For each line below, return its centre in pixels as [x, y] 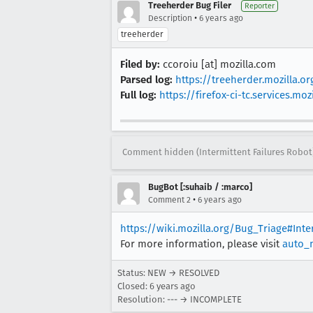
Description [170, 18]
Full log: [138, 95]
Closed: [133, 286]
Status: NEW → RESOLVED [168, 272]
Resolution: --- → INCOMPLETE [180, 299]
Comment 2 [169, 199]
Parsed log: [146, 80]
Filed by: [140, 64]
